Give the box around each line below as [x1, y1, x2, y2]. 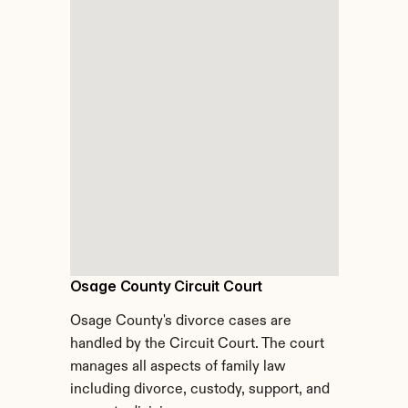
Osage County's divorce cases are [69, 314, 291, 329]
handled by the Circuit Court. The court [69, 337, 324, 352]
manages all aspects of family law [69, 360, 286, 374]
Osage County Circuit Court [69, 277, 263, 295]
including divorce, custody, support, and [69, 382, 330, 397]
